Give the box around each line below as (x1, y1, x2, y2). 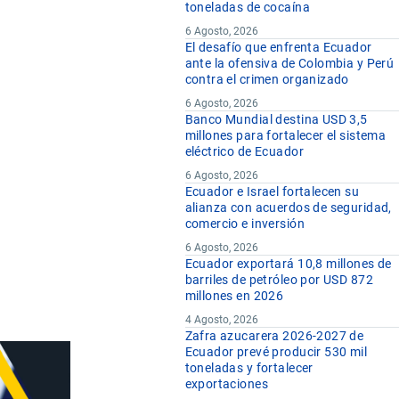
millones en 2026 (184, 289, 284, 304)
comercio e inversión (184, 216, 305, 232)
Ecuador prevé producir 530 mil (184, 345, 368, 360)
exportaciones (184, 377, 269, 392)
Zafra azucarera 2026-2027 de (184, 329, 364, 344)
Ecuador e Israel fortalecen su (184, 184, 360, 199)
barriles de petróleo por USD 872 (184, 273, 373, 288)
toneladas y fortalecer (184, 361, 313, 376)
